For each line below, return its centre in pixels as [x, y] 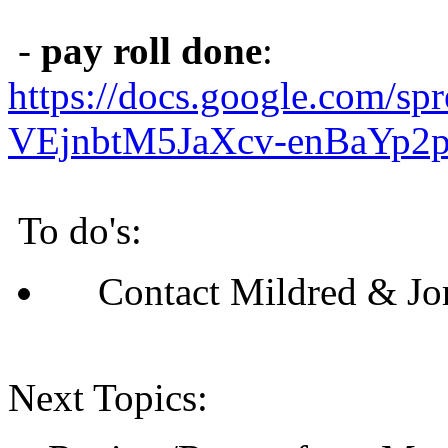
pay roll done [151, 50]
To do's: [75, 230]
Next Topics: [108, 397]
